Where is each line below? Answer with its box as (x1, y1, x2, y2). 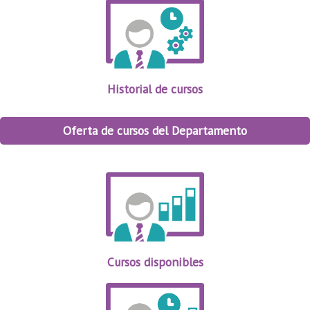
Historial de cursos (107, 81, 203, 98)
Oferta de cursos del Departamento (63, 122, 247, 139)
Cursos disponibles (107, 254, 203, 271)
